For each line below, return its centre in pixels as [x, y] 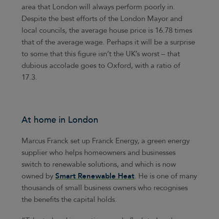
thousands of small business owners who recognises [105, 188]
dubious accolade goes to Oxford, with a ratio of [101, 66]
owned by [39, 176]
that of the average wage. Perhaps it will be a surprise [109, 43]
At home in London [60, 120]
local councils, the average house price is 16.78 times [107, 31]
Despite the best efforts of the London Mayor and [102, 19]
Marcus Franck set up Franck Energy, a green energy [106, 141]
